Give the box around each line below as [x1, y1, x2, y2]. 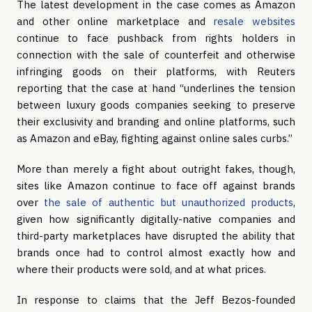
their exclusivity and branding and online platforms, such [17, 115, 295, 128]
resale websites [213, 15, 296, 28]
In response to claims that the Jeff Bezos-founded [17, 293, 295, 306]
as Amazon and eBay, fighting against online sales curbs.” [17, 132, 292, 145]
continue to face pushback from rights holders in [17, 31, 295, 45]
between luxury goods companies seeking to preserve [17, 98, 295, 111]
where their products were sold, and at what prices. [17, 263, 266, 276]
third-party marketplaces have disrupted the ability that [17, 229, 295, 242]
